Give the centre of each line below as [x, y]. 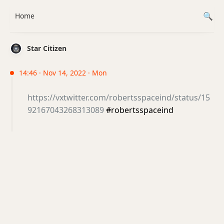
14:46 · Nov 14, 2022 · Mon [63, 73]
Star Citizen [47, 48]
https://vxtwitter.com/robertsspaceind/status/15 [119, 97]
